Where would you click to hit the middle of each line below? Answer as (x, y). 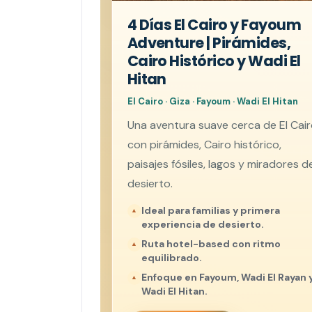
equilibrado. (171, 257)
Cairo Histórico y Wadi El (214, 61)
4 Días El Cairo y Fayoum (214, 24)
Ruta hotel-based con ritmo (211, 243)
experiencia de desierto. (202, 224)
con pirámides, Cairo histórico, (204, 144)
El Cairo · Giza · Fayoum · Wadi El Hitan (212, 101)
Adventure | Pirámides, (209, 42)
